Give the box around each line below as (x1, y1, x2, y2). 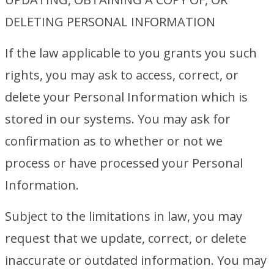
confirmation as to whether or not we (5, 133, 223, 149)
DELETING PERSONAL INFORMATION (5, 13, 215, 30)
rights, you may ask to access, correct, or (5, 67, 239, 83)
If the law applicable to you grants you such (5, 45, 257, 61)
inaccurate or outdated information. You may (5, 252, 267, 268)
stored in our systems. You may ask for (5, 111, 231, 127)
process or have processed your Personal (5, 155, 243, 171)
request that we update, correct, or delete (5, 230, 246, 246)
